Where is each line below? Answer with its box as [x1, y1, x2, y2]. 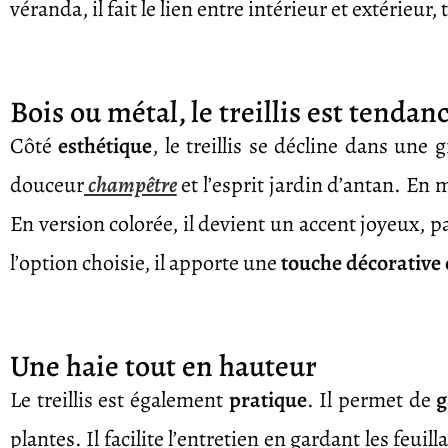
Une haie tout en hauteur [10, 345, 317, 386]
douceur [10, 169, 84, 200]
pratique [228, 384, 307, 415]
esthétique [58, 130, 153, 161]
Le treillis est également [10, 384, 229, 415]
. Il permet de [306, 384, 437, 415]
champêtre [84, 169, 177, 200]
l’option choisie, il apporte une [10, 247, 281, 278]
